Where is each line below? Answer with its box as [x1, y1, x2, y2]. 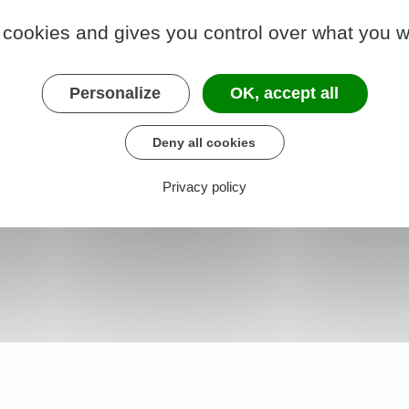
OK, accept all [230, 83, 340, 102]
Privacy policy [162, 178, 246, 194]
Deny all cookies [152, 134, 257, 150]
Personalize [69, 83, 162, 102]
